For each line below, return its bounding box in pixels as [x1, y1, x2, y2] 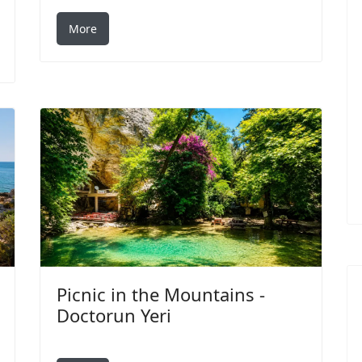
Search [180, 335, 222, 353]
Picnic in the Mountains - [57, 281, 265, 306]
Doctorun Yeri [57, 302, 171, 327]
